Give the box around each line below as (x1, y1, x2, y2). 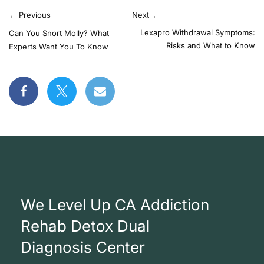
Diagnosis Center (21, 238, 145, 256)
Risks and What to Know (166, 41, 255, 50)
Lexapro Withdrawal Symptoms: (140, 28, 255, 37)
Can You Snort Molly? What (9, 28, 109, 38)
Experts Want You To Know (9, 42, 108, 51)
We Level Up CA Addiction (21, 196, 209, 214)
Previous (16, 10, 51, 19)
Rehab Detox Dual (21, 217, 150, 235)
